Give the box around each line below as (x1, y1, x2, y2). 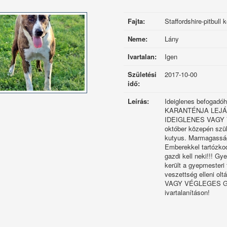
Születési (127, 69, 157, 79)
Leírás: (127, 96, 149, 106)
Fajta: (127, 16, 145, 26)
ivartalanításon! (164, 187, 210, 197)
